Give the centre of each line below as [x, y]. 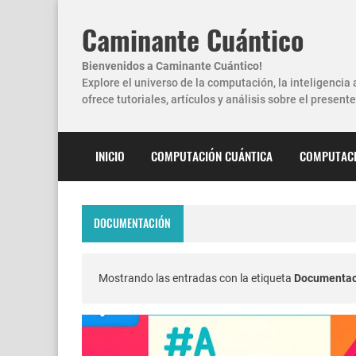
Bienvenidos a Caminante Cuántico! [172, 66]
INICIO [110, 156]
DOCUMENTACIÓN [133, 223]
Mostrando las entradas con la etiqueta [196, 278]
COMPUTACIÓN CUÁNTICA [212, 156]
